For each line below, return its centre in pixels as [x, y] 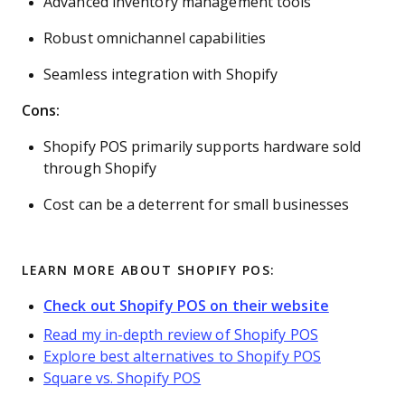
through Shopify [100, 169]
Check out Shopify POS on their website [186, 306]
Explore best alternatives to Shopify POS [182, 357]
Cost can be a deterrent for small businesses [197, 205]
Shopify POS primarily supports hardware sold [202, 147]
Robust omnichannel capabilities [155, 38]
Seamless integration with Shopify [161, 75]
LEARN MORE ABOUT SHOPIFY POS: [149, 270]
